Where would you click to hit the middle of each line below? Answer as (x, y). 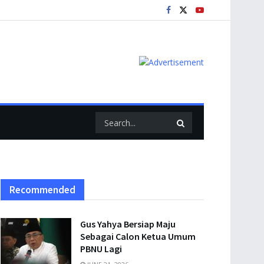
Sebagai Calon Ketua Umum (138, 236)
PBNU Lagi (101, 249)
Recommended (42, 190)
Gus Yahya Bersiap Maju (128, 224)
